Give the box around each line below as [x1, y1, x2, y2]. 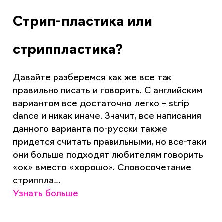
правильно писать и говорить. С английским [12, 86, 202, 96]
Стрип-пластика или [12, 16, 152, 30]
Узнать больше [12, 189, 78, 199]
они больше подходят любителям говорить [12, 151, 203, 161]
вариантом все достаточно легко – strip [12, 99, 189, 109]
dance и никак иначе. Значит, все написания [12, 112, 201, 122]
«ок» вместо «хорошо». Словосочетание [12, 164, 191, 173]
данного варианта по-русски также [12, 125, 167, 135]
